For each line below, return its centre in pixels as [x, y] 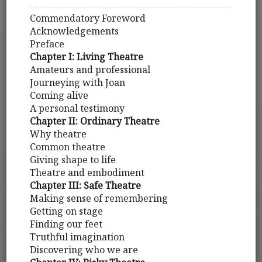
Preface [47, 44]
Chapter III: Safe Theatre [86, 186]
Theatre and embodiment [87, 173]
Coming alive [59, 96]
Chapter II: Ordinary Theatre [95, 121]
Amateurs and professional [90, 70]
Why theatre [58, 134]
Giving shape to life [73, 160]
